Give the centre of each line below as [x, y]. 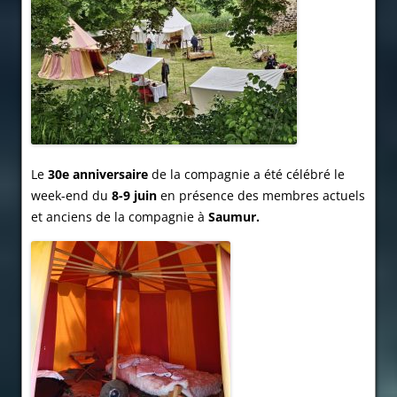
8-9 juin [134, 196]
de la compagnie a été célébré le [246, 175]
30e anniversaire [98, 175]
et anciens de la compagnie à [120, 217]
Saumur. [234, 217]
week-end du [71, 196]
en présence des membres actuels [261, 196]
